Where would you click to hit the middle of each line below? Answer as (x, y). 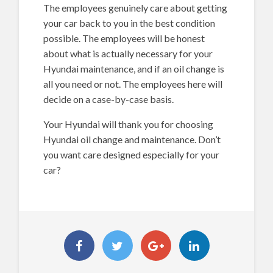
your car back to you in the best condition (129, 23)
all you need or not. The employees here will (133, 84)
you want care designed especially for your (132, 155)
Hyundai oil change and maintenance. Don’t (132, 140)
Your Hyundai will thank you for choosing (129, 124)
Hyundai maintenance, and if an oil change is (134, 69)
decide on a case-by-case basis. (109, 99)
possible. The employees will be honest (124, 38)
